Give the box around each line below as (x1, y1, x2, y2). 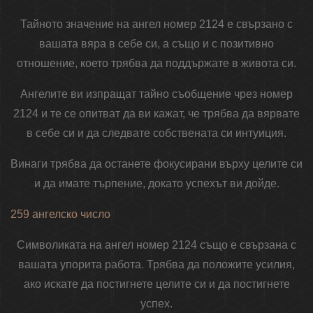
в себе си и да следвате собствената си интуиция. (27, 127, 286, 140)
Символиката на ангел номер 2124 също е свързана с (17, 239, 296, 252)
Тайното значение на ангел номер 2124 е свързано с (20, 18, 293, 31)
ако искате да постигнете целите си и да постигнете (23, 278, 290, 291)
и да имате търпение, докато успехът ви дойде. (34, 177, 279, 190)
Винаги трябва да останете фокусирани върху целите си (10, 158, 303, 170)
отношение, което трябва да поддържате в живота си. (17, 57, 296, 70)
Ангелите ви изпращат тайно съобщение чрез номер (20, 88, 293, 101)
